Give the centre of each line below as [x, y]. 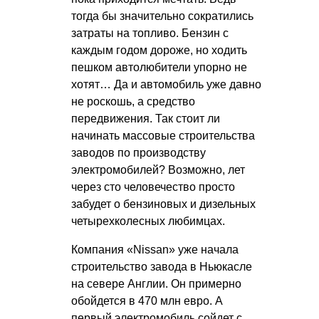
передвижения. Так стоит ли [146, 118]
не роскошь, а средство [133, 101]
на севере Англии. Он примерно [156, 283]
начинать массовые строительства [163, 135]
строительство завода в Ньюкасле [162, 266]
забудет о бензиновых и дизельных [163, 204]
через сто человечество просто [153, 187]
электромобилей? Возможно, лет [158, 169]
